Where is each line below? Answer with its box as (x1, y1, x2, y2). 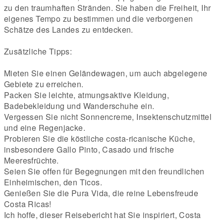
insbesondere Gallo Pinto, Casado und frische (4, 143, 174, 155)
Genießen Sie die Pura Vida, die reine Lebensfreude (4, 187, 198, 199)
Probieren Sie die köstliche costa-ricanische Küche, (4, 132, 195, 144)
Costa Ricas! (4, 198, 52, 210)
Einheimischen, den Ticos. (4, 176, 102, 188)
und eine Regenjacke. (4, 121, 85, 133)
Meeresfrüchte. (4, 154, 59, 166)
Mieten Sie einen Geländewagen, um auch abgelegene (4, 67, 208, 79)
